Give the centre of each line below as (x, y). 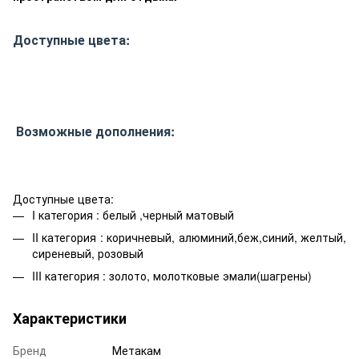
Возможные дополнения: (94, 131)
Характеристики (70, 319)
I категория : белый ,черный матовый (133, 214)
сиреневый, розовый (88, 253)
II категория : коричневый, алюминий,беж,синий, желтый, (189, 237)
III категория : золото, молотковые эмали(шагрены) (172, 276)
